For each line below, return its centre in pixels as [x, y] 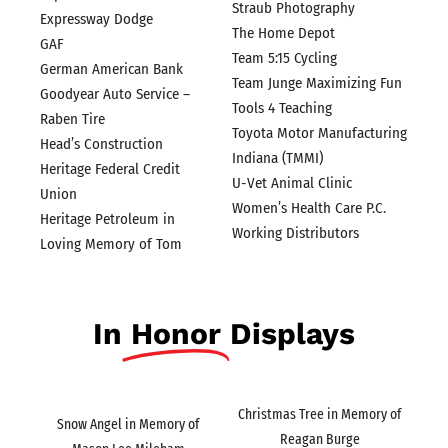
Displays [292, 333]
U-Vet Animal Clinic [291, 183]
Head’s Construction [101, 143]
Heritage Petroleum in [107, 218]
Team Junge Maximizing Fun [316, 83]
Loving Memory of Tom [111, 243]
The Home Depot [283, 33]
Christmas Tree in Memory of [320, 413]
